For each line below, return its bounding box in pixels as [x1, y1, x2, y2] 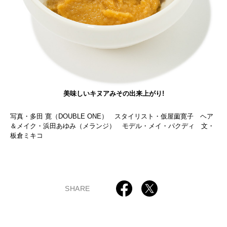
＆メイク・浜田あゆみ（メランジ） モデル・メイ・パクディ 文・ [10, 122, 214, 130]
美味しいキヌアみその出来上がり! [63, 90, 164, 98]
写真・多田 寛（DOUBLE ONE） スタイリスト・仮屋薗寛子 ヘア [10, 112, 213, 121]
